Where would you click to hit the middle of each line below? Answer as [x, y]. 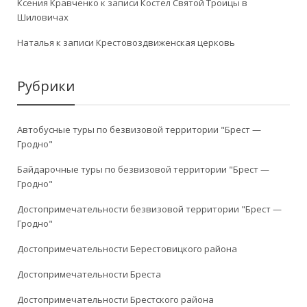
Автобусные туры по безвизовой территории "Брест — [139, 130]
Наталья [36, 43]
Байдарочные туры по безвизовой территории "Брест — [143, 170]
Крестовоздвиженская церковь [165, 43]
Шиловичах [43, 17]
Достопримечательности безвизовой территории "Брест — [149, 209]
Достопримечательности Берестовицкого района [127, 249]
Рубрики [46, 86]
